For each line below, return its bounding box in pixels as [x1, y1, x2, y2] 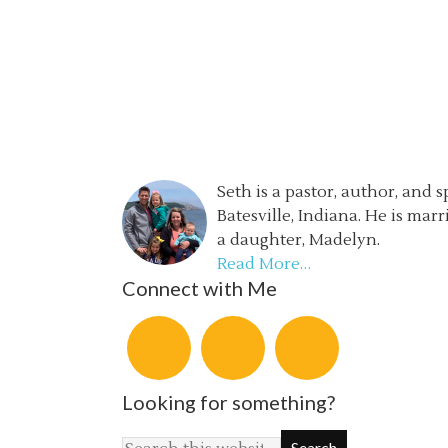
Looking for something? [122, 390, 335, 414]
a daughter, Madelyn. [217, 230, 380, 250]
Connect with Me [122, 276, 277, 300]
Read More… [217, 254, 311, 274]
